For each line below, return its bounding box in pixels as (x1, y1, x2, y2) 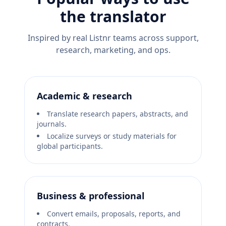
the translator (60, 6, 166, 27)
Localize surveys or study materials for (47, 131, 177, 141)
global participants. (37, 141, 103, 151)
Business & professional (37, 190, 144, 202)
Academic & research (37, 90, 132, 102)
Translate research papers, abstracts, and (47, 109, 188, 119)
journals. (37, 119, 67, 129)
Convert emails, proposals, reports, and (47, 209, 181, 219)
